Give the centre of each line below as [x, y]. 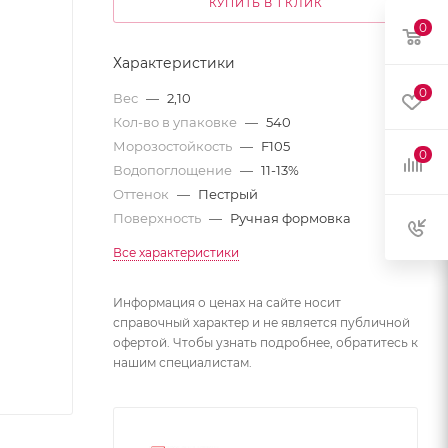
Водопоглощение [174, 170]
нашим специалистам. [182, 362]
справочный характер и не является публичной [261, 322]
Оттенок [142, 194]
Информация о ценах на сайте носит [227, 302]
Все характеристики [176, 252]
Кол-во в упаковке [176, 122]
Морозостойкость [174, 146]
